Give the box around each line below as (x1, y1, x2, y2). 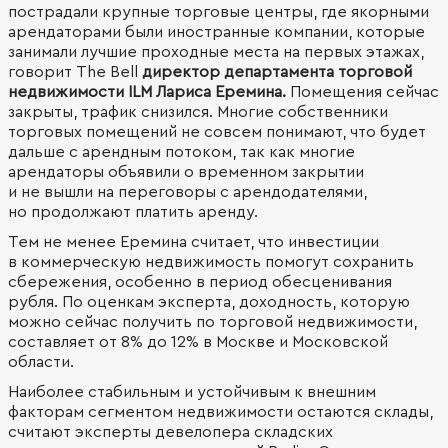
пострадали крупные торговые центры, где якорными (8, 4, 429, 20)
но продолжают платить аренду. (8, 204, 258, 220)
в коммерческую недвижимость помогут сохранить (8, 254, 414, 270)
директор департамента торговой (142, 64, 412, 80)
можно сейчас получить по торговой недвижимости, (8, 314, 417, 330)
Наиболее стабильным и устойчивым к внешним (8, 384, 376, 400)
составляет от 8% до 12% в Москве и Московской (8, 334, 388, 350)
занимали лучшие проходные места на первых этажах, (8, 44, 424, 60)
